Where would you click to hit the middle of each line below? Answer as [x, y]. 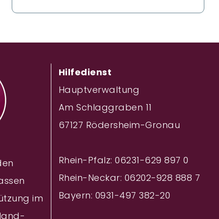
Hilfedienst [85, 72]
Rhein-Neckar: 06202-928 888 [125, 178]
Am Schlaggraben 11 [105, 108]
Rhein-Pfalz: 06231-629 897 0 [123, 160]
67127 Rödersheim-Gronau [119, 125]
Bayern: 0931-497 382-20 [114, 196]
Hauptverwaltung [99, 90]
